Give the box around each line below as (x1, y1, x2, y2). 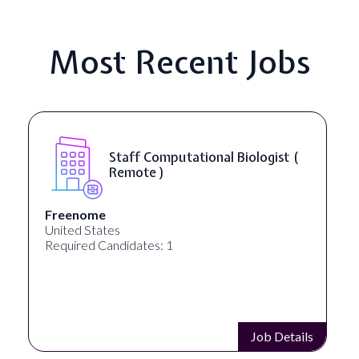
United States (44, 221, 120, 237)
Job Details (250, 328, 313, 344)
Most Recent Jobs (49, 39, 310, 83)
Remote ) (108, 163, 165, 181)
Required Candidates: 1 (44, 236, 173, 252)
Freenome (44, 206, 106, 222)
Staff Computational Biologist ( (108, 147, 298, 166)
